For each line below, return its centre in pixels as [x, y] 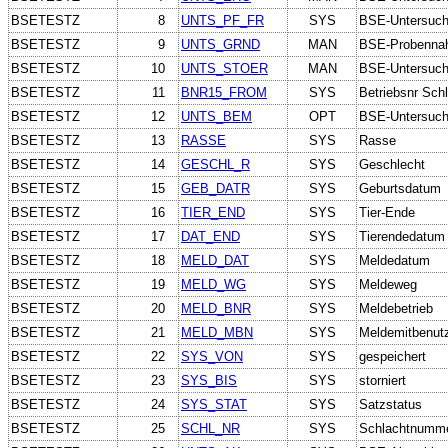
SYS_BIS [209, 380]
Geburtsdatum [400, 188]
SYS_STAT [214, 404]
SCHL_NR [210, 428]
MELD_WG [213, 284]
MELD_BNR [216, 308]
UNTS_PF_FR [222, 20]
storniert [382, 380]
